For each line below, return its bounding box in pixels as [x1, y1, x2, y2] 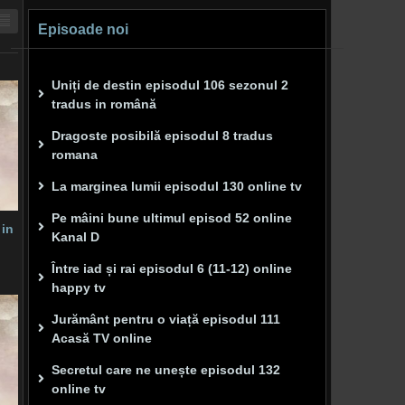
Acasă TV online [52, 331, 152, 345]
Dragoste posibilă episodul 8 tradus [52, 128, 273, 143]
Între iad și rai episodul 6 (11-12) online [52, 261, 292, 276]
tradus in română [52, 97, 156, 111]
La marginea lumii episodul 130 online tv [52, 179, 302, 193]
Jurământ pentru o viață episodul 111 [52, 312, 280, 326]
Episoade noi [38, 22, 128, 37]
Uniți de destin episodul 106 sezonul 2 [52, 78, 288, 92]
